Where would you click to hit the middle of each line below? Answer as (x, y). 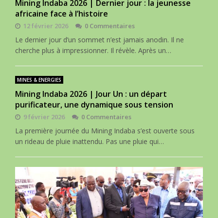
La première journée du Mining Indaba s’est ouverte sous (105, 130)
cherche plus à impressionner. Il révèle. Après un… (93, 50)
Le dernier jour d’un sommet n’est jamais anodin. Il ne (100, 39)
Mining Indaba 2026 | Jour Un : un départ (91, 94)
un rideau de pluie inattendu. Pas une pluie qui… (90, 141)
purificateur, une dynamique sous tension (94, 104)
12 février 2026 (46, 26)
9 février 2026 (44, 117)
